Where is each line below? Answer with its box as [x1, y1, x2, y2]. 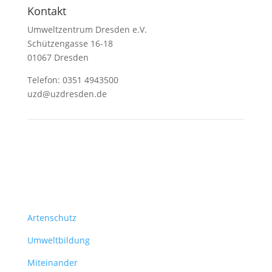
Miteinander [27, 257, 78, 268]
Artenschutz [27, 212, 76, 223]
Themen [27, 192, 69, 206]
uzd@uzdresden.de [27, 88, 107, 100]
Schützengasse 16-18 [27, 38, 113, 49]
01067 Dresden [27, 52, 89, 63]
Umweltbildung [27, 234, 90, 246]
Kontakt [27, 4, 66, 18]
